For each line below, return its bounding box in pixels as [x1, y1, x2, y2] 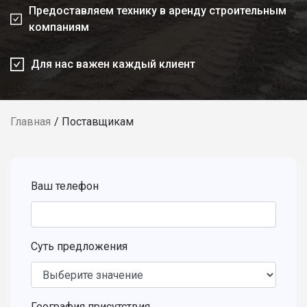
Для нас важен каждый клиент [31, 58, 195, 71]
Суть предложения [31, 240, 127, 253]
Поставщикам [62, 115, 134, 128]
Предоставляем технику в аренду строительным [28, 4, 286, 17]
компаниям [28, 21, 89, 34]
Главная [10, 115, 51, 128]
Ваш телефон [31, 180, 99, 193]
